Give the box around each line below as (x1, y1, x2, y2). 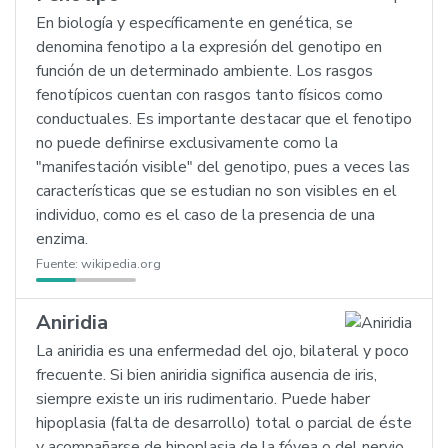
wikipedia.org (81, 255, 161, 273)
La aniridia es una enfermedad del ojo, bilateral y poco (36, 340, 409, 362)
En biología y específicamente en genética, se (36, 12, 353, 34)
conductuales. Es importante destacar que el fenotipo (36, 108, 412, 130)
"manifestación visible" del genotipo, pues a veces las (36, 156, 410, 178)
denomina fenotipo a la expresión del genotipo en (36, 36, 382, 58)
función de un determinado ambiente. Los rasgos (36, 60, 373, 82)
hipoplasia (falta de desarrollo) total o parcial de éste (36, 412, 412, 434)
